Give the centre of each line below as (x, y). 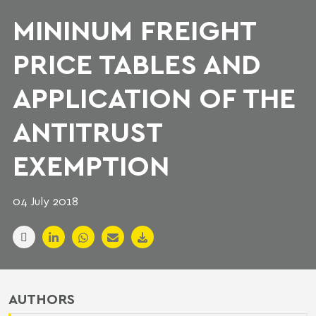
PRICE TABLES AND (137, 63)
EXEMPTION (91, 165)
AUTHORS (42, 298)
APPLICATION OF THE (154, 97)
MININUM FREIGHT (134, 29)
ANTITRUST (87, 131)
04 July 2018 (45, 201)
